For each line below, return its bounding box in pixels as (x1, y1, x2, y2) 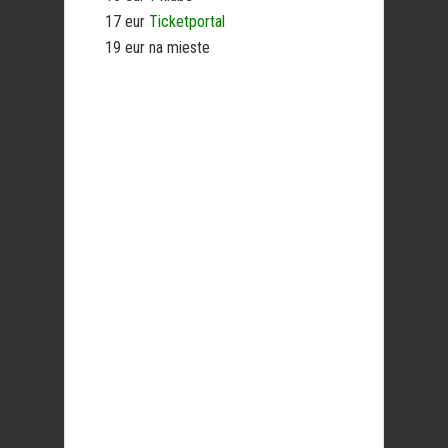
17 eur (105, 12, 149, 31)
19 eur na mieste (105, 38, 210, 57)
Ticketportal (149, 12, 225, 31)
